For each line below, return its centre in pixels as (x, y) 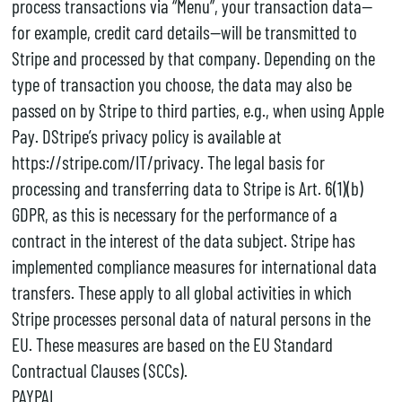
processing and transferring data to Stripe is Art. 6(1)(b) (187, 188)
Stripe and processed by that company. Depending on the (193, 57)
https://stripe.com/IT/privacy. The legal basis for (168, 162)
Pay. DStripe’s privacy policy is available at (146, 135)
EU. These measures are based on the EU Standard (172, 344)
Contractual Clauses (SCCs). (99, 370)
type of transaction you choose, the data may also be (181, 83)
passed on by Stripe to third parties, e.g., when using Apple (197, 109)
